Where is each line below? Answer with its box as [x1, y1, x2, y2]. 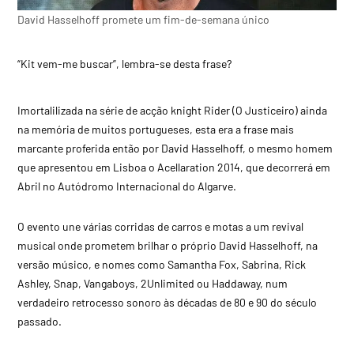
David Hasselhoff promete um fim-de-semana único [17, 13, 270, 27]
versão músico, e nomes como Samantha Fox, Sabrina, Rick [17, 257, 307, 271]
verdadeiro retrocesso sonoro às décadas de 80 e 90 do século [17, 295, 318, 309]
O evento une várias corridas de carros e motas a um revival [17, 219, 304, 233]
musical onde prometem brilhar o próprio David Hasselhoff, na [17, 238, 318, 252]
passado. [17, 314, 62, 328]
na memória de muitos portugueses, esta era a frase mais [17, 122, 295, 136]
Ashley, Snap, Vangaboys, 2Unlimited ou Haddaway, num [17, 276, 288, 290]
